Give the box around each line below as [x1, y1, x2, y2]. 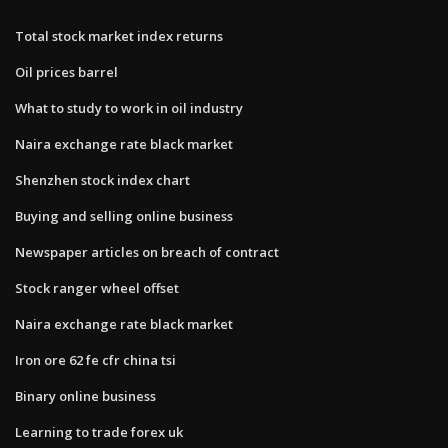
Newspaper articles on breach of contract [15, 242, 279, 261]
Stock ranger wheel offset [15, 278, 179, 297]
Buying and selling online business [15, 206, 233, 225]
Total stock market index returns [15, 26, 223, 45]
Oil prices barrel [15, 62, 118, 81]
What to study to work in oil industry [15, 98, 243, 117]
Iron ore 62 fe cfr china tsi [15, 350, 176, 369]
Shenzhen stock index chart [15, 170, 190, 189]
